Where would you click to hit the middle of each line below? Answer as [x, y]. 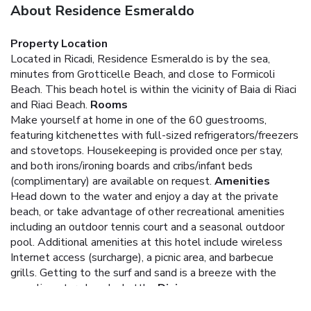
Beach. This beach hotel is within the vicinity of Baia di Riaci [153, 89]
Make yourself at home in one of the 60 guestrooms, [138, 120]
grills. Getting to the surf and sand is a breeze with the [143, 272]
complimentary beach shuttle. [83, 288]
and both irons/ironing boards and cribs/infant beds [132, 166]
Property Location [59, 43]
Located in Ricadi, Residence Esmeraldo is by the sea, [140, 59]
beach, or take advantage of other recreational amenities [148, 211]
